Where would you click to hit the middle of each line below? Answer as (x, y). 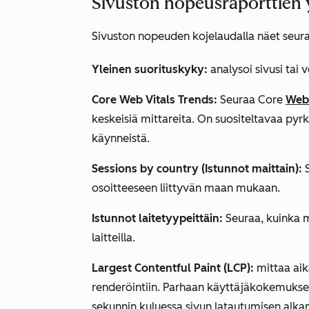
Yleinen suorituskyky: (151, 69)
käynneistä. (121, 138)
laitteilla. (113, 238)
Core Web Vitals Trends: (156, 100)
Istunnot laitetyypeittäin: (157, 218)
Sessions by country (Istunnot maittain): (197, 169)
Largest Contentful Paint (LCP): (173, 268)
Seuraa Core (253, 100)
